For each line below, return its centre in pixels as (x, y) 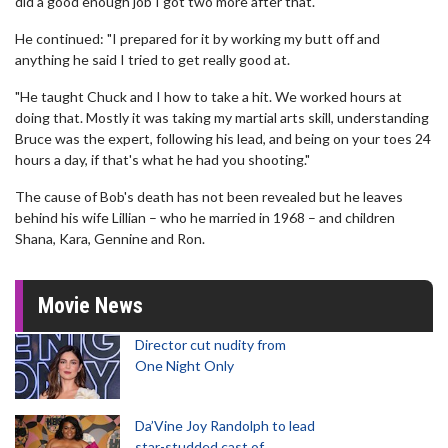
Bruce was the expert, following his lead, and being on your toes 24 (223, 138)
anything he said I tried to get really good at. (152, 59)
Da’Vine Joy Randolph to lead (225, 425)
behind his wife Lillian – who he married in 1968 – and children (205, 217)
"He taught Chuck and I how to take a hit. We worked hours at (208, 96)
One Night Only (184, 365)
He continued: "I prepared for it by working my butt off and (197, 38)
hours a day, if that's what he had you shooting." (162, 159)
